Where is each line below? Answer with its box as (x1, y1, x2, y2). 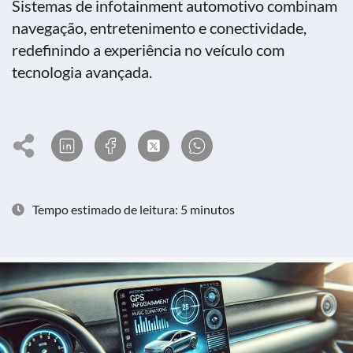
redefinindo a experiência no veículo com (12, 40, 284, 59)
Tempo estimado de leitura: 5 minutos (32, 202, 235, 217)
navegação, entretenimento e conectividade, (12, 18, 307, 37)
